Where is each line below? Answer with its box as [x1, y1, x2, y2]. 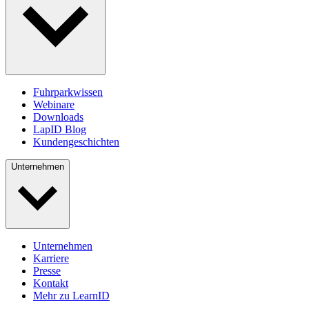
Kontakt [33, 277, 68, 290]
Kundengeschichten [33, 136, 119, 148]
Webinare [33, 99, 74, 111]
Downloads [33, 111, 83, 123]
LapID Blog [33, 123, 86, 136]
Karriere [33, 252, 69, 265]
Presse [33, 265, 61, 277]
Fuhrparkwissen [33, 86, 103, 99]
